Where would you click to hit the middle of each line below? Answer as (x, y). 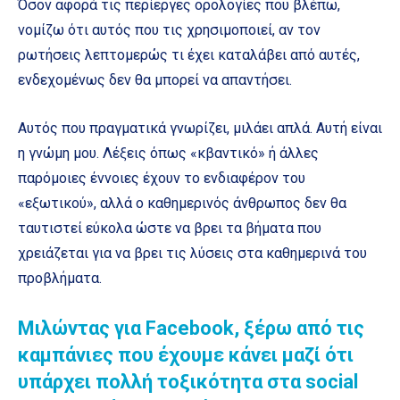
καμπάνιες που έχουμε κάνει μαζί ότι (186, 355)
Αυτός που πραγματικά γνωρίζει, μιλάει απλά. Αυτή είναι (200, 129)
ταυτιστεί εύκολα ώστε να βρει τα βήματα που (170, 229)
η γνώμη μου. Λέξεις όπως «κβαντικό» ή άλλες (168, 154)
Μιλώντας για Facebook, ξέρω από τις (191, 329)
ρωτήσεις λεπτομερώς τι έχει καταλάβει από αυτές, (189, 55)
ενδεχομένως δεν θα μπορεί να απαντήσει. (155, 80)
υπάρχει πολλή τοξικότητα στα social (188, 382)
